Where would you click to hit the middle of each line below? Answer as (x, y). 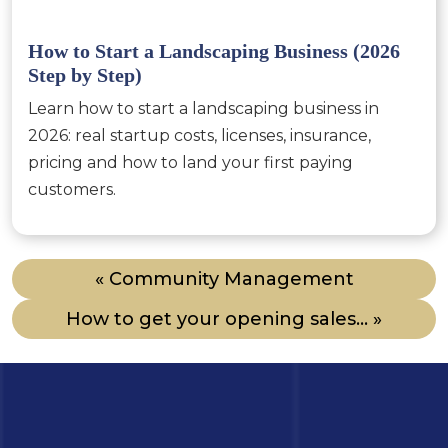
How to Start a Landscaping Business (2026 (214, 51)
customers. (72, 189)
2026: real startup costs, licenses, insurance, (199, 135)
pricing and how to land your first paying (190, 162)
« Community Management (224, 279)
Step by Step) (85, 75)
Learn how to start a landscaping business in (203, 108)
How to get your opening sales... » (224, 319)
